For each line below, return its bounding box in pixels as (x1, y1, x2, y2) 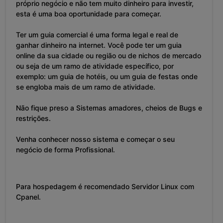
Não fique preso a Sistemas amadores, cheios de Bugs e (16, 104, 202, 112)
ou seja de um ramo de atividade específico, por (16, 62, 174, 71)
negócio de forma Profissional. (16, 145, 115, 154)
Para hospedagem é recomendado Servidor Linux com (16, 182, 194, 191)
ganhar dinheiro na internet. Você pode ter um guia (16, 41, 182, 50)
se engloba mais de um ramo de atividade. (16, 83, 155, 92)
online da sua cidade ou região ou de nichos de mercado (16, 51, 201, 60)
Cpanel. (16, 193, 41, 202)
